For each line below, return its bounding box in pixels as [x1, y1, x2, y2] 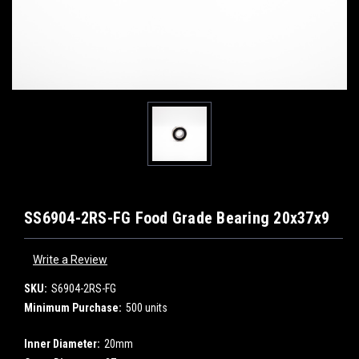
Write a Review [32, 252, 107, 266]
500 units [125, 301, 167, 314]
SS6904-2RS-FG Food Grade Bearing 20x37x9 [24, 208, 329, 228]
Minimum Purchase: [24, 301, 122, 314]
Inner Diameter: [24, 337, 100, 350]
